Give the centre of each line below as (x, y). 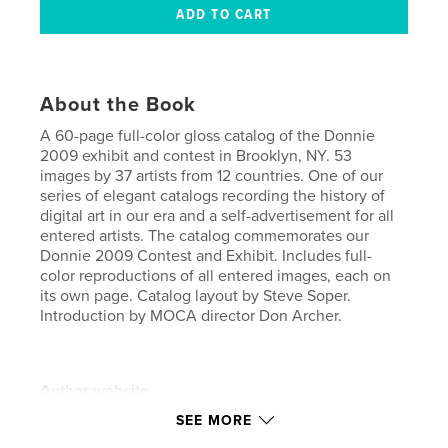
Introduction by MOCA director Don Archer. (191, 316)
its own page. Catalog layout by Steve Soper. (196, 296)
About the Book (118, 105)
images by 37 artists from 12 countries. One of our (212, 176)
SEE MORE (214, 421)
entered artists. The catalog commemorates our (205, 236)
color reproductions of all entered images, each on (216, 276)
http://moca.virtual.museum (135, 411)
